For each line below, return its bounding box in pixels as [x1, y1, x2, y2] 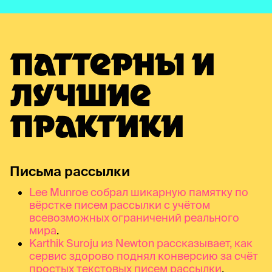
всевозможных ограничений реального [29, 211, 239, 224]
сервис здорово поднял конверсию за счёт [29, 249, 258, 262]
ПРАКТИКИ [10, 113, 183, 145]
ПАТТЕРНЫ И [10, 51, 214, 83]
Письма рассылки [10, 163, 130, 178]
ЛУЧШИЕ [10, 82, 151, 114]
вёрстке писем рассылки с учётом [29, 198, 210, 211]
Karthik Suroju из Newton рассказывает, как [29, 236, 253, 250]
